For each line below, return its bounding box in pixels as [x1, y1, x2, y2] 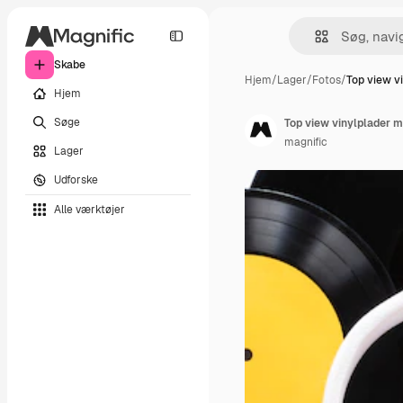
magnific [284, 135, 327, 149]
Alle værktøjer [54, 201, 125, 217]
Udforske [54, 172, 98, 187]
